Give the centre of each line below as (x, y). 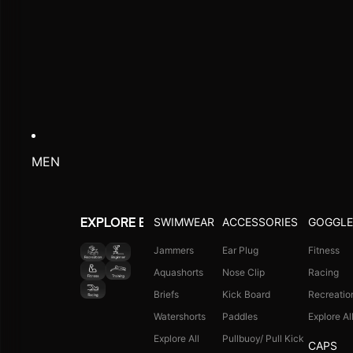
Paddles (240, 316)
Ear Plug (240, 250)
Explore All (176, 338)
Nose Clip (243, 272)
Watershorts (179, 316)
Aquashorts (178, 272)
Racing (323, 272)
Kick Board (246, 294)
